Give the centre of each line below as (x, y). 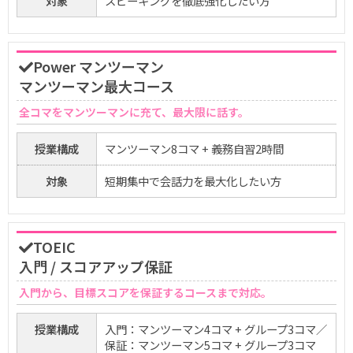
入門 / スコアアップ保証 (96, 267)
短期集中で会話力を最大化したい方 (193, 181)
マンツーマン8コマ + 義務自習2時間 (194, 149)
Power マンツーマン (98, 67)
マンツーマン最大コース (97, 86)
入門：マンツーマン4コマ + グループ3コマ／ (216, 329)
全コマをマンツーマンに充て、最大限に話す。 (134, 112)
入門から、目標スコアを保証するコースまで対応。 (145, 293)
